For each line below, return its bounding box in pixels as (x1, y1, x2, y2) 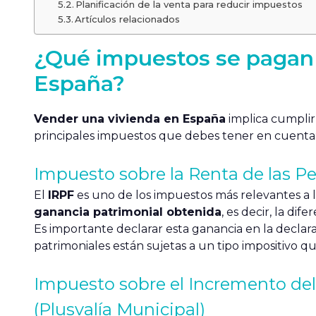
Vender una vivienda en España (34, 112, 226, 126)
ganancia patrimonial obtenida (34, 205, 221, 219)
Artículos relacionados (75, 13, 181, 25)
